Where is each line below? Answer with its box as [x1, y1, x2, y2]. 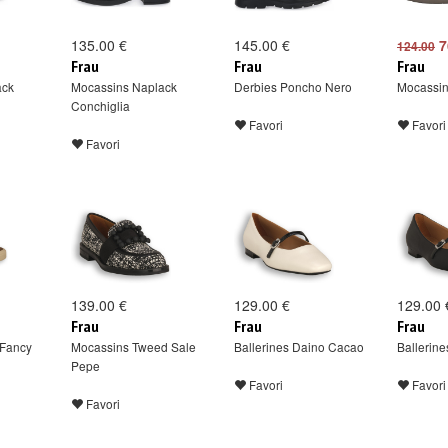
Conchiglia [71, 97, 130, 114]
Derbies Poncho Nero [234, 78, 352, 95]
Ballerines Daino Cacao [234, 338, 364, 355]
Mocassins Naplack [71, 78, 177, 95]
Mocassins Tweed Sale [71, 338, 196, 355]
